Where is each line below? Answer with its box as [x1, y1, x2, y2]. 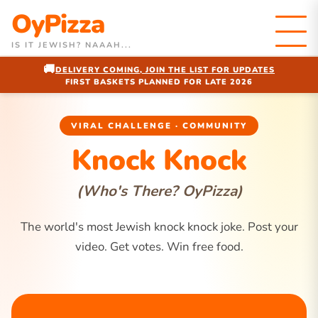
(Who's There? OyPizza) [76, 181, 242, 201]
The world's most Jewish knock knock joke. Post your [20, 219, 298, 235]
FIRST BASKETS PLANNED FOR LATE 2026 [65, 77, 253, 87]
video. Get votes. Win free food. [75, 238, 243, 255]
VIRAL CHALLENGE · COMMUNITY [71, 120, 247, 131]
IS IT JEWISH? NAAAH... [11, 39, 132, 50]
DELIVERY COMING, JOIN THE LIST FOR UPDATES [55, 64, 275, 75]
